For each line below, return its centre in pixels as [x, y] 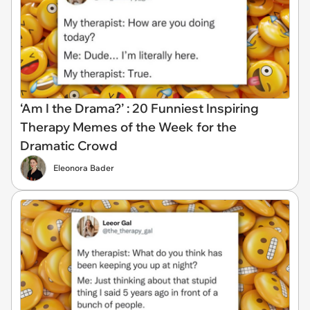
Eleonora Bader [84, 167]
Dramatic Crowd [69, 145]
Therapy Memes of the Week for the [128, 127]
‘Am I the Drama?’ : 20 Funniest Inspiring [139, 108]
